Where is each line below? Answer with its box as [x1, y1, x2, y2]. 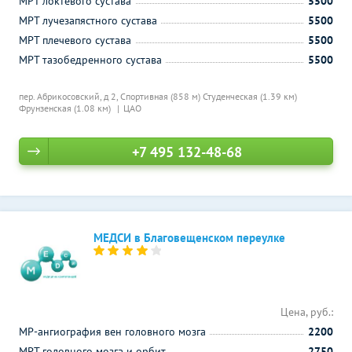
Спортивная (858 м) [120, 90, 203, 102]
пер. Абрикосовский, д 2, [19, 90, 120, 102]
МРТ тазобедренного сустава [19, 53, 162, 67]
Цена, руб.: [280, 305, 333, 319]
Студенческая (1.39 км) [203, 90, 297, 102]
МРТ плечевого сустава [19, 33, 131, 47]
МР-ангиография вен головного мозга [19, 324, 206, 339]
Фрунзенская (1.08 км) [19, 102, 113, 114]
